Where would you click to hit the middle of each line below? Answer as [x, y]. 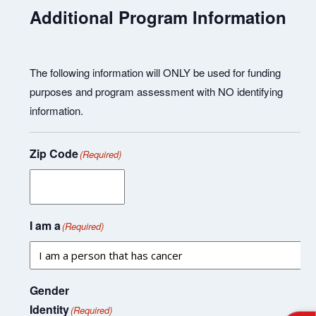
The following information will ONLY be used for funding [156, 72]
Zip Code [54, 153]
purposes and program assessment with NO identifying [157, 91]
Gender [50, 290]
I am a [45, 225]
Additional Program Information [158, 17]
